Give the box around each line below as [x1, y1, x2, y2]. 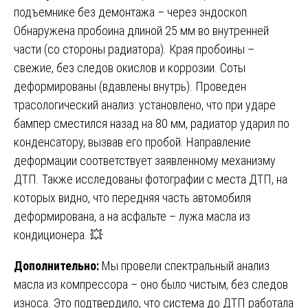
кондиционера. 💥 [14, 227, 102, 242]
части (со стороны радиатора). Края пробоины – [14, 41, 254, 56]
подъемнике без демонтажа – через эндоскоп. [14, 4, 250, 19]
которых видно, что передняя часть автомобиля [14, 190, 251, 205]
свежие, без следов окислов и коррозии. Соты [14, 60, 245, 75]
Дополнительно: [14, 258, 102, 273]
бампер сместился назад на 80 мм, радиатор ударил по [14, 115, 289, 131]
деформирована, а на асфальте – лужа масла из [14, 208, 250, 223]
